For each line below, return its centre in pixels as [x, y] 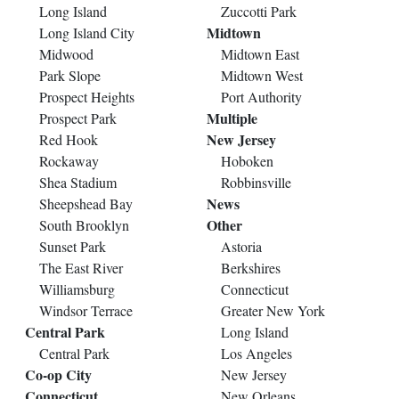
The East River [81, 267]
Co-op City [58, 374]
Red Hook [69, 139]
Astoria [241, 246]
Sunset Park [73, 246]
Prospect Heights [87, 96]
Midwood [66, 53]
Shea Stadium [78, 182]
